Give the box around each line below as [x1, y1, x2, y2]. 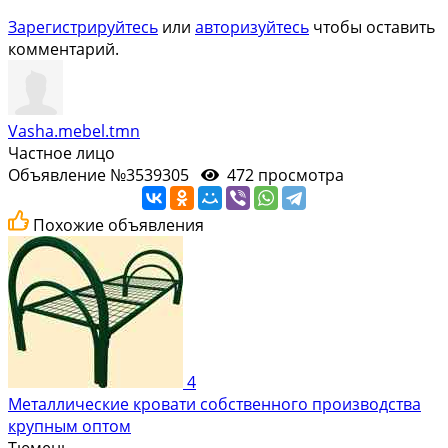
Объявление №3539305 [8, 163, 201, 186]
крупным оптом [8, 414, 131, 437]
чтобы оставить [309, 15, 435, 38]
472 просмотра [223, 163, 344, 186]
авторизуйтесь [195, 15, 309, 38]
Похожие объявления [33, 213, 204, 236]
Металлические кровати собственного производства [8, 392, 421, 415]
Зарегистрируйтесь [8, 15, 158, 38]
